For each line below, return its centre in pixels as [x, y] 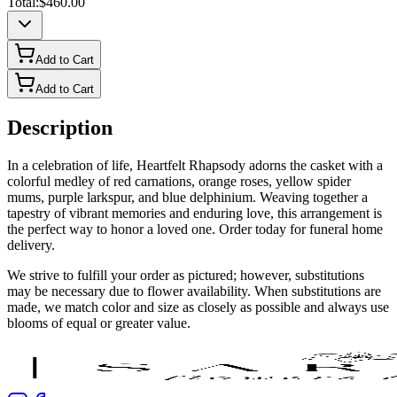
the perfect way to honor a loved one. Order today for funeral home [195, 230]
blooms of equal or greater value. [99, 323]
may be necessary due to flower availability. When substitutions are [194, 292]
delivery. [31, 245]
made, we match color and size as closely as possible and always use [198, 307]
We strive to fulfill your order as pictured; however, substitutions [186, 276]
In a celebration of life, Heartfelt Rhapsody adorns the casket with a [195, 166]
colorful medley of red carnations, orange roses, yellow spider [179, 182]
